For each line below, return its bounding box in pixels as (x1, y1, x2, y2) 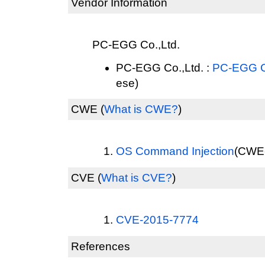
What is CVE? (101, 172, 172, 184)
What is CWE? (104, 103, 178, 115)
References (71, 240, 130, 253)
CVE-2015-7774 (116, 213, 199, 226)
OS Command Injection (116, 144, 234, 157)
